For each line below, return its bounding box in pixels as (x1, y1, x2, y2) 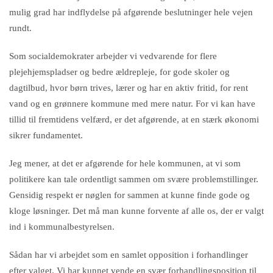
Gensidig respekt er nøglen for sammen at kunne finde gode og (9, 190, 250, 200)
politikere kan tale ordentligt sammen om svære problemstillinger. (9, 174, 258, 184)
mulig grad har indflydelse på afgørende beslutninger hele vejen (9, 7, 253, 17)
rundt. (9, 23, 32, 33)
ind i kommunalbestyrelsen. (9, 222, 117, 232)
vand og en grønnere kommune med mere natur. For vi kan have (9, 99, 255, 108)
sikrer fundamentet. (9, 130, 85, 140)
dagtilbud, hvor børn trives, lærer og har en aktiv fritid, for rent (9, 83, 248, 93)
